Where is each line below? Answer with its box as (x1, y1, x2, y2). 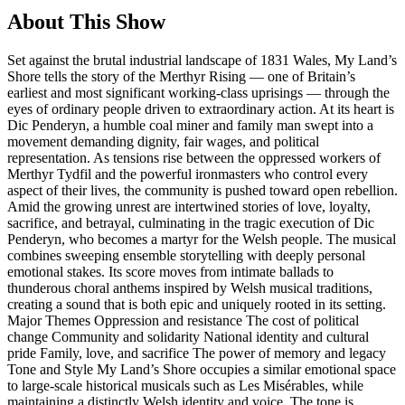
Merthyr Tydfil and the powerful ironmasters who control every (7, 165, 368, 182)
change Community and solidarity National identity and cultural (7, 328, 369, 344)
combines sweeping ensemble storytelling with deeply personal (7, 247, 365, 263)
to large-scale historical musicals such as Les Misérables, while (7, 377, 363, 393)
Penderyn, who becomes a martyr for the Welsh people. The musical (7, 231, 396, 247)
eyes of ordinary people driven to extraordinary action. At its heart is (7, 100, 394, 117)
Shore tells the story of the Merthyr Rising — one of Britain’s (7, 68, 355, 84)
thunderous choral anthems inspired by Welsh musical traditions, (7, 279, 372, 296)
